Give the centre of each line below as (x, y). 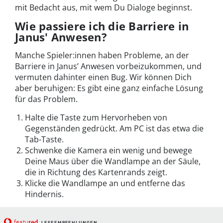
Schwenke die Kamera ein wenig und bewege (109, 151)
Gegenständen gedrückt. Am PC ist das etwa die (114, 129)
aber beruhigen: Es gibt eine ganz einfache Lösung (109, 88)
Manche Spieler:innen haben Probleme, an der (102, 56)
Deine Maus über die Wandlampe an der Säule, (113, 162)
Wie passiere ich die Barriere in (102, 26)
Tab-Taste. (44, 140)
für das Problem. (46, 99)
